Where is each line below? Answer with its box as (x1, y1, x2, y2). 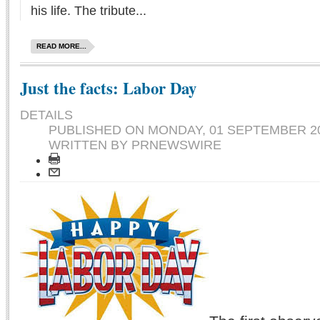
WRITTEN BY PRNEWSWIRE (49, 137, 221, 152)
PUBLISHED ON (49, 122, 148, 137)
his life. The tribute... (31, 3, 146, 18)
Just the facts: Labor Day (20, 76, 196, 100)
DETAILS (20, 107, 73, 122)
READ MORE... (36, 41, 86, 50)
